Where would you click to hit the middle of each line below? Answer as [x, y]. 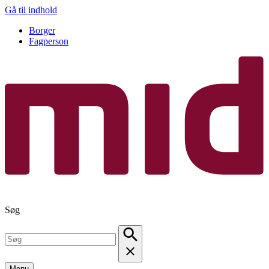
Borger [42, 30]
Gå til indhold [31, 10]
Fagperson [49, 41]
